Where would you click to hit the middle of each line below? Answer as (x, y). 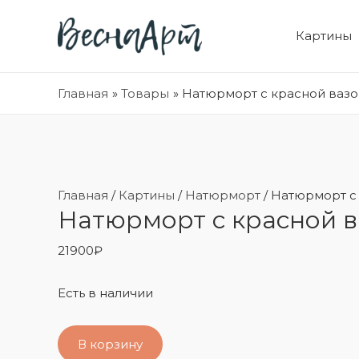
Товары (145, 93)
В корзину (110, 344)
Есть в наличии (105, 293)
